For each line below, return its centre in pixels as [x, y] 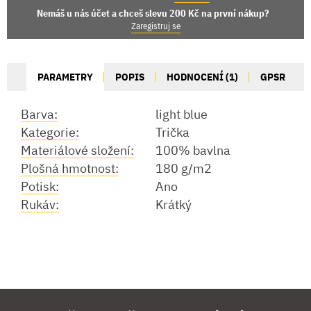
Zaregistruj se [155, 26]
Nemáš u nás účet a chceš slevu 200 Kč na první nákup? [153, 14]
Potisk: [40, 187]
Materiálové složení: [77, 151]
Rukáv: [40, 205]
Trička [173, 133]
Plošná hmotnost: [70, 169]
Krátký [174, 205]
